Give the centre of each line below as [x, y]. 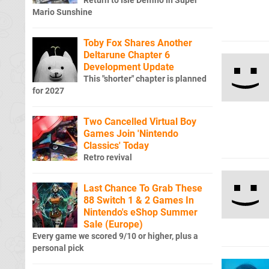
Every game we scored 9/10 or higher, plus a [115, 236]
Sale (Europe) [113, 224]
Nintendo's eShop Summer [141, 212]
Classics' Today [116, 145]
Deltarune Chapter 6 [127, 55]
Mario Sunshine [62, 12]
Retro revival [108, 157]
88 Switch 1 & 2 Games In [139, 200]
